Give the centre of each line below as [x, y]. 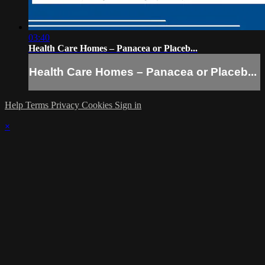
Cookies [98, 105]
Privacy [66, 105]
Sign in [128, 105]
